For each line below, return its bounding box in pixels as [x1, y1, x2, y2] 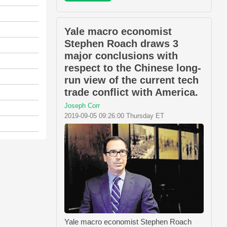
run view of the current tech [64, 74, 199, 86]
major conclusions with [64, 50, 178, 62]
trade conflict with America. [64, 87, 198, 98]
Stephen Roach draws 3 [64, 38, 178, 50]
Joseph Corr [64, 102, 100, 110]
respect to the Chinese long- [64, 62, 201, 74]
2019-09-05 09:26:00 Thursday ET [64, 112, 164, 120]
